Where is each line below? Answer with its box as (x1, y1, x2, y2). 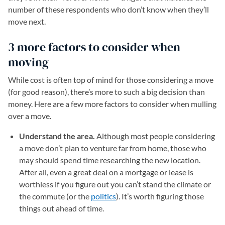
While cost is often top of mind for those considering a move (8, 75, 213, 84)
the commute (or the (19, 191, 91, 201)
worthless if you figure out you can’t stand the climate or (19, 179, 211, 189)
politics (91, 191, 116, 201)
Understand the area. (19, 131, 95, 141)
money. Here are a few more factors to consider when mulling (8, 99, 216, 108)
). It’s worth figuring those (116, 191, 204, 201)
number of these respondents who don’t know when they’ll (8, 5, 209, 14)
